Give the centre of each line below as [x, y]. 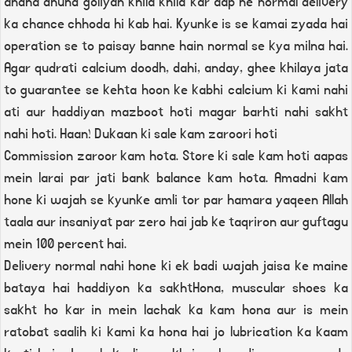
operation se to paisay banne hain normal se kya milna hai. [176, 46]
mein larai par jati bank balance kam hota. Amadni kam [176, 178]
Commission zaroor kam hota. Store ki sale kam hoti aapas [176, 156]
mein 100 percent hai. [65, 244]
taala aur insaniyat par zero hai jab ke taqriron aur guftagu [176, 222]
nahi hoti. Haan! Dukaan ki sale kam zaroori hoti [141, 134]
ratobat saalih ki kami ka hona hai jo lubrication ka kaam [176, 332]
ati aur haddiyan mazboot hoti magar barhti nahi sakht [176, 112]
